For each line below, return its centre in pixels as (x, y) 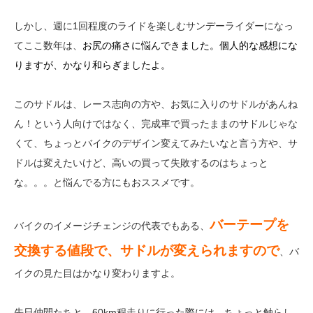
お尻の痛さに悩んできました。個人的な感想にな (190, 46)
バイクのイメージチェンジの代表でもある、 (112, 226)
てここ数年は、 (48, 46)
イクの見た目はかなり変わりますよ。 (97, 274)
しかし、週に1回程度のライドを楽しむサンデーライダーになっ (154, 26)
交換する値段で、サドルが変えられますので (147, 251)
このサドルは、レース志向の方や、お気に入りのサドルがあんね (156, 104)
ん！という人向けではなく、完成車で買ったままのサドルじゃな (156, 124)
